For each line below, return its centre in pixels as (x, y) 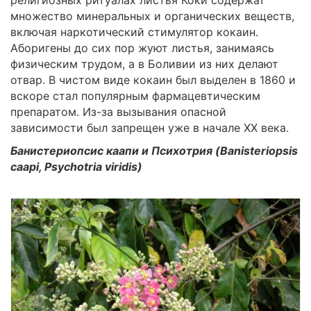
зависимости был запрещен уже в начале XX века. (150, 127)
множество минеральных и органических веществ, (152, 16)
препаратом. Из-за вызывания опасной (118, 111)
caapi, (27, 166)
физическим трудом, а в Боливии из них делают (144, 64)
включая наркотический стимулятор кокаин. (134, 32)
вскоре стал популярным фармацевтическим (135, 95)
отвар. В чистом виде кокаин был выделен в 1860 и (153, 79)
